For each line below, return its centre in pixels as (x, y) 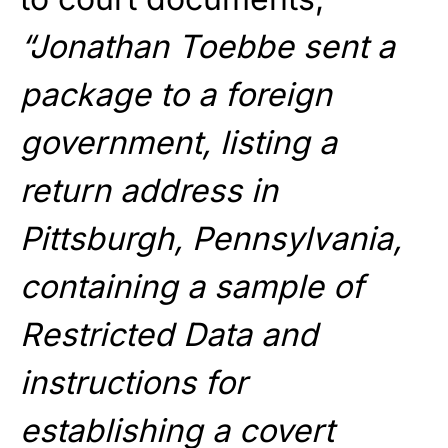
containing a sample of (192, 287)
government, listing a (178, 143)
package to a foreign (176, 95)
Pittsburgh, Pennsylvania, (211, 239)
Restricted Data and (169, 335)
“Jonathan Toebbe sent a (207, 47)
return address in (149, 191)
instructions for (133, 383)
